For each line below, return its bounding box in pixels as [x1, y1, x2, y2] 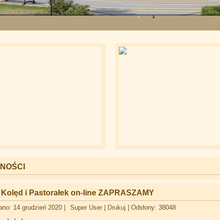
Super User [70, 204, 102, 211]
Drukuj [108, 204, 128, 211]
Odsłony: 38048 [131, 204, 176, 211]
